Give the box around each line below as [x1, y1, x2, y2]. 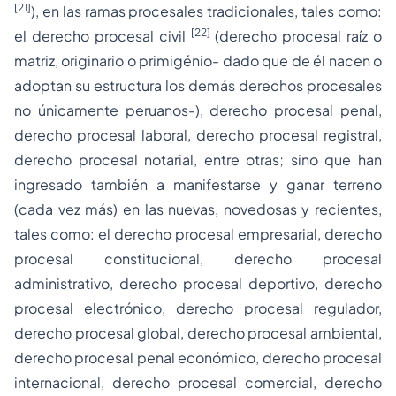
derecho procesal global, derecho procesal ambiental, [14, 324, 382, 342]
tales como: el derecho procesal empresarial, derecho [14, 225, 382, 243]
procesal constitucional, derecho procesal [14, 249, 382, 268]
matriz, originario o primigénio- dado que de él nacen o [14, 51, 382, 70]
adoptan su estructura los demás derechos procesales [14, 76, 382, 95]
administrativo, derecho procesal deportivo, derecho [14, 274, 382, 293]
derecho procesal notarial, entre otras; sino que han [14, 150, 382, 169]
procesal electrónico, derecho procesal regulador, [14, 299, 382, 317]
